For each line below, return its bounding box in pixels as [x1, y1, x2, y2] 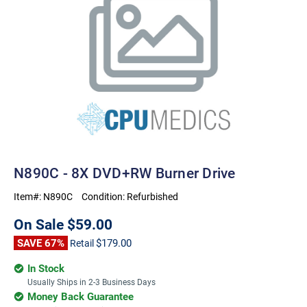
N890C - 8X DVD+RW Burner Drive [14, 163, 236, 182]
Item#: [14, 190, 43, 203]
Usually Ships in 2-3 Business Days [27, 276, 156, 287]
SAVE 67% [17, 236, 64, 249]
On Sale [14, 214, 67, 234]
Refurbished [127, 190, 178, 203]
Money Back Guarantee [27, 289, 134, 303]
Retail [70, 236, 96, 249]
